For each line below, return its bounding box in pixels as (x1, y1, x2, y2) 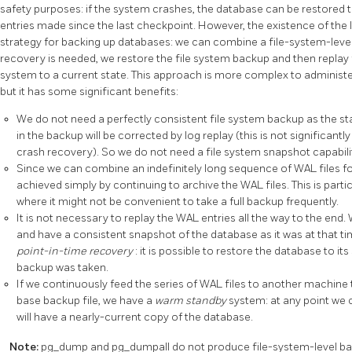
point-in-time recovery (16, 244, 135, 258)
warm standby (155, 293, 229, 307)
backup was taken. (16, 260, 108, 274)
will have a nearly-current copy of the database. (16, 310, 253, 324)
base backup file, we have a (16, 293, 155, 307)
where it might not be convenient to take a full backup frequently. (16, 194, 339, 208)
